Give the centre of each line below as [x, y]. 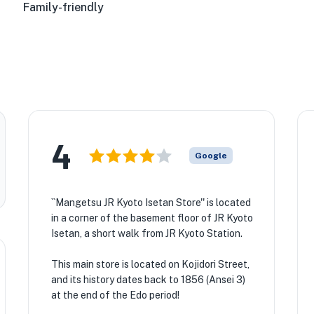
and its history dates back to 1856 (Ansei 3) [148, 280]
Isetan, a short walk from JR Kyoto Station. [146, 233]
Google [211, 156]
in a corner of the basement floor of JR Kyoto [152, 218]
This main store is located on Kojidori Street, [150, 264]
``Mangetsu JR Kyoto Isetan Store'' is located [151, 203]
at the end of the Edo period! [115, 295]
